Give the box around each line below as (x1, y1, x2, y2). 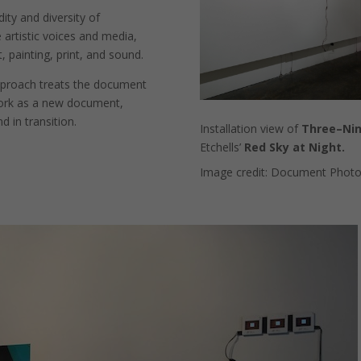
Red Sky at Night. (243, 139, 345, 155)
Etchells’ (199, 139, 244, 155)
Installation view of (199, 120, 301, 136)
